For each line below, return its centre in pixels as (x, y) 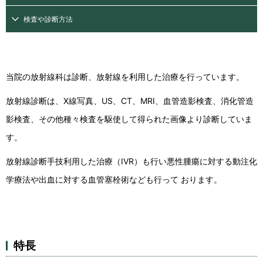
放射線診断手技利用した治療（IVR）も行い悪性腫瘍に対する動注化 (131, 161)
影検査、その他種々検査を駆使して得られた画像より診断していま (129, 119)
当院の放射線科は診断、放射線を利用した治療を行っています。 (125, 77)
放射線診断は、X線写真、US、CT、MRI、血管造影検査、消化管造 (130, 101)
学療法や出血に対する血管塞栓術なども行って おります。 (114, 179)
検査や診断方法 (48, 19)
